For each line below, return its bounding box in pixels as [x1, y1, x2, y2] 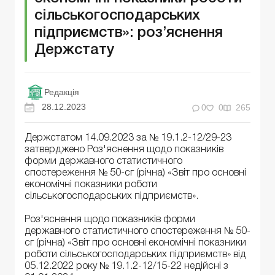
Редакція [44, 87, 79, 97]
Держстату [34, 44, 114, 57]
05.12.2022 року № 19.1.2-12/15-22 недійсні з [25, 262, 228, 271]
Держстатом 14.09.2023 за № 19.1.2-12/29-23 [25, 134, 231, 143]
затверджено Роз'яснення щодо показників [25, 145, 223, 155]
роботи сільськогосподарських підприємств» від [25, 250, 246, 260]
